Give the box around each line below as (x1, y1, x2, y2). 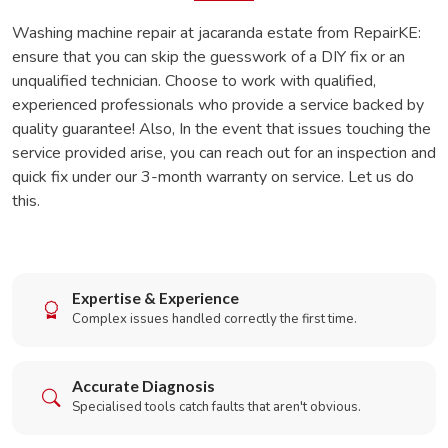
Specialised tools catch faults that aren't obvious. (72, 398, 361, 416)
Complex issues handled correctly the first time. (72, 310, 357, 328)
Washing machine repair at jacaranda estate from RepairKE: (12, 22, 421, 44)
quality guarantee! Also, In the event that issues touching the (12, 118, 431, 140)
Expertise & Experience (72, 289, 239, 307)
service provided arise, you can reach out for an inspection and (12, 142, 436, 164)
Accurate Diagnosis (72, 377, 215, 395)
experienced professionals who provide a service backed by (12, 94, 424, 116)
